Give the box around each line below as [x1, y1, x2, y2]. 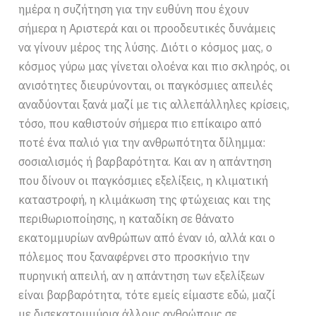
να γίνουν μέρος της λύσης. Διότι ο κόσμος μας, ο [18, 40, 273, 55]
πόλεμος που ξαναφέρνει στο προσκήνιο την [18, 250, 250, 265]
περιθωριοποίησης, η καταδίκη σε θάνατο [18, 212, 235, 226]
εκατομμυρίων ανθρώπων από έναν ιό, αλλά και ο [18, 231, 276, 245]
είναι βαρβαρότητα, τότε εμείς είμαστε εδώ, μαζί [18, 288, 276, 303]
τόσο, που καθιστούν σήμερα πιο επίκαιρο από [18, 116, 262, 131]
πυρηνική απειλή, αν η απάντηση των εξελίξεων [18, 269, 265, 284]
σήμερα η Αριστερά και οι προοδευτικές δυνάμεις [18, 21, 276, 36]
